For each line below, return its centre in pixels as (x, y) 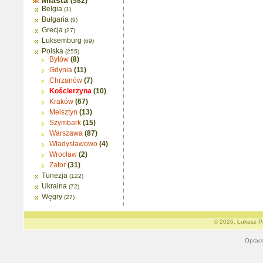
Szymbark (65, 123)
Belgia (52, 9)
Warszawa (66, 133)
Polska (53, 51)
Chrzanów (66, 80)
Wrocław (63, 154)
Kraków (61, 102)
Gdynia (61, 70)
